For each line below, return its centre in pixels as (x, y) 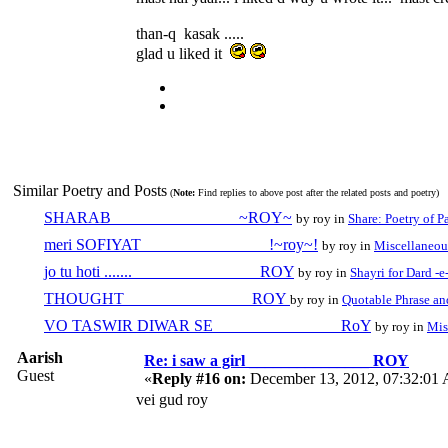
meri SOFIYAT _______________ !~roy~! (181, 244)
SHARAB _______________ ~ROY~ (168, 217)
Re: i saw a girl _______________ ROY (276, 360)
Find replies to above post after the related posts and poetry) (317, 192)
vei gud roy (172, 399)
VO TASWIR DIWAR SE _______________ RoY (207, 325)
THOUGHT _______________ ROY (167, 298)
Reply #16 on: (199, 378)
